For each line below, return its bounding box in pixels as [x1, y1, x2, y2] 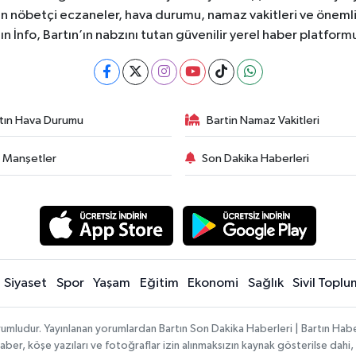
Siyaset [4, 277, 47, 290]
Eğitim [139, 277, 179, 290]
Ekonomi [188, 277, 238, 290]
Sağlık [247, 277, 284, 290]
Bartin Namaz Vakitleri [207, 114, 319, 126]
